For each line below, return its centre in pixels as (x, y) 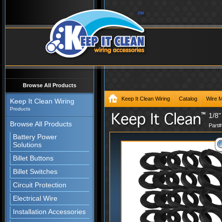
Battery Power (35, 137)
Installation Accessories (49, 212)
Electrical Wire (35, 198)
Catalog (188, 99)
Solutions (27, 145)
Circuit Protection (40, 185)
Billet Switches (35, 171)
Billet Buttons (33, 158)
